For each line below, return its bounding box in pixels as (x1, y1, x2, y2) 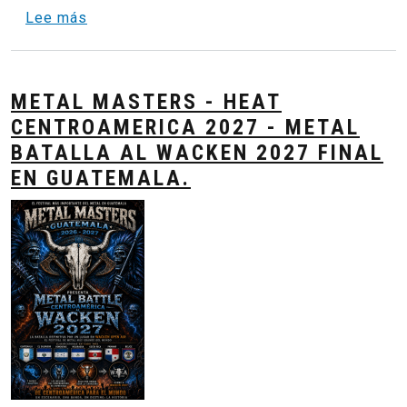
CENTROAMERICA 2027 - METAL (11, 114, 360, 141)
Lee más (25, 9, 87, 27)
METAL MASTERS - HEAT (11, 89, 282, 115)
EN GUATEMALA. (11, 165, 191, 192)
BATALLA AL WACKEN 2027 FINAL (11, 140, 383, 166)
